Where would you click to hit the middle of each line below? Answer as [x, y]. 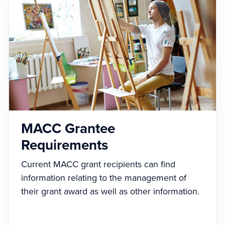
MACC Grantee [68, 129]
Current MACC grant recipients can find [98, 164]
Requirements [65, 145]
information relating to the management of [104, 178]
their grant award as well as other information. [110, 192]
